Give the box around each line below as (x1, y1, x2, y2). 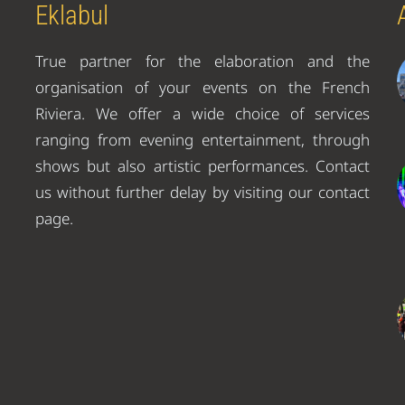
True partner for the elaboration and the (35, 51, 370, 72)
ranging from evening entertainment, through (35, 129, 370, 151)
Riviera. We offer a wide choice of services (35, 103, 370, 125)
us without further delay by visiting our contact (35, 182, 370, 203)
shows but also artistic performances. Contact (35, 155, 370, 177)
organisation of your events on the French (35, 77, 370, 99)
